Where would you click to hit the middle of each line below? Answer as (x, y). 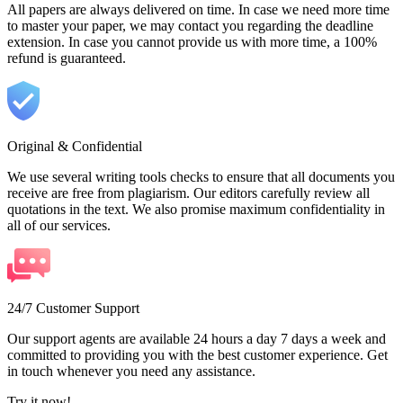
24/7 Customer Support (73, 308)
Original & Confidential (75, 146)
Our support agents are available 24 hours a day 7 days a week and (197, 338)
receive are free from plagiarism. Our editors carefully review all (188, 193)
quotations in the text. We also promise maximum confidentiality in (196, 209)
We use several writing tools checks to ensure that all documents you (201, 176)
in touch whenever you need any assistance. (131, 371)
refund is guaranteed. (67, 58)
